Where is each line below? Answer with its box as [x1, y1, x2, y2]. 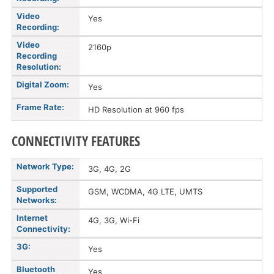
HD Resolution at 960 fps [88, 105, 184, 114]
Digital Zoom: [17, 80, 69, 89]
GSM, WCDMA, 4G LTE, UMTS [88, 187, 202, 196]
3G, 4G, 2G [88, 164, 131, 174]
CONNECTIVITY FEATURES [12, 131, 140, 150]
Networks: [17, 195, 57, 205]
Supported [17, 184, 57, 194]
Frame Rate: [17, 102, 64, 112]
